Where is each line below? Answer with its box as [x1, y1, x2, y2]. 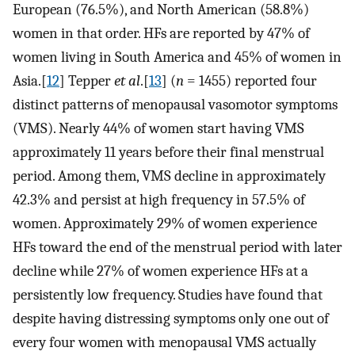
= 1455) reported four [184, 71, 317, 90]
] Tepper [59, 71, 114, 90]
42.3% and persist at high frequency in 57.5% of [13, 190, 305, 208]
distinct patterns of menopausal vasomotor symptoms [13, 95, 338, 113]
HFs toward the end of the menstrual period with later [13, 238, 342, 256]
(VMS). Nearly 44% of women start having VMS [13, 119, 304, 137]
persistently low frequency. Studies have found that [13, 285, 323, 303]
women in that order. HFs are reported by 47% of [13, 24, 310, 42]
